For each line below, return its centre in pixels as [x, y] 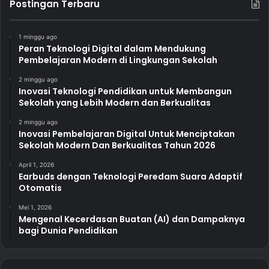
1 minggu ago [38, 36]
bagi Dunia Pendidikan [68, 230]
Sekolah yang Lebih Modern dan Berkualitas [115, 102]
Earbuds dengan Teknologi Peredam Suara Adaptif [131, 176]
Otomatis [40, 188]
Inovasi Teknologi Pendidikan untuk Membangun [125, 91]
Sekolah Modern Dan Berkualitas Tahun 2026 [117, 145]
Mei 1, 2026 [35, 207]
